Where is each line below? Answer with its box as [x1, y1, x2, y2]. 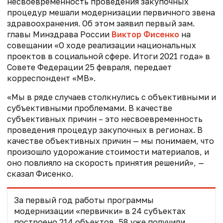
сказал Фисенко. [7, 168, 73, 179]
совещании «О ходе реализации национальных [7, 40, 196, 50]
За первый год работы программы [13, 195, 154, 205]
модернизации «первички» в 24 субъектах [13, 206, 186, 216]
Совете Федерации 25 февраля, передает [7, 62, 172, 72]
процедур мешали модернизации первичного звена [7, 7, 215, 17]
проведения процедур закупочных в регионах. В [7, 124, 203, 135]
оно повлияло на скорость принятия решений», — [7, 157, 204, 168]
